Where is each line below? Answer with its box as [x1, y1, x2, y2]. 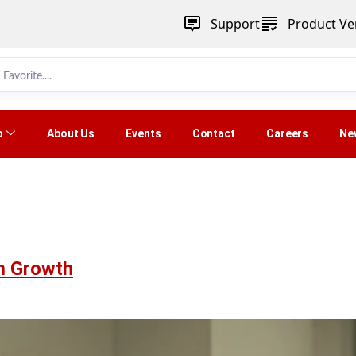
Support [210, 15, 260, 33]
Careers [265, 127, 309, 141]
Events [126, 127, 161, 141]
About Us [47, 127, 95, 141]
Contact [192, 127, 235, 141]
